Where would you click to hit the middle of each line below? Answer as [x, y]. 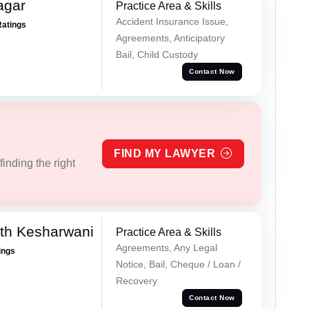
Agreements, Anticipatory [170, 38]
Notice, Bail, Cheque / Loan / [178, 264]
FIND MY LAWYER [165, 153]
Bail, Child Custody [157, 55]
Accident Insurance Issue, [172, 22]
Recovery [136, 280]
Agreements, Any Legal [166, 247]
